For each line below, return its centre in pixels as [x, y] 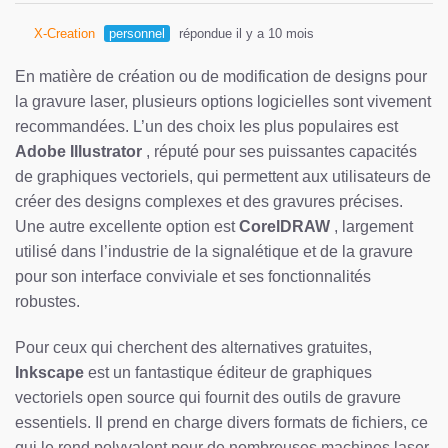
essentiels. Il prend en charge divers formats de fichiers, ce [221, 422]
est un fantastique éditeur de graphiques [228, 372]
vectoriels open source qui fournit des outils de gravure [208, 397]
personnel [137, 33]
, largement [371, 226]
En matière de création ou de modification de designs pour [221, 76]
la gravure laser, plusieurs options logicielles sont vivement [223, 101]
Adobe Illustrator [78, 151]
